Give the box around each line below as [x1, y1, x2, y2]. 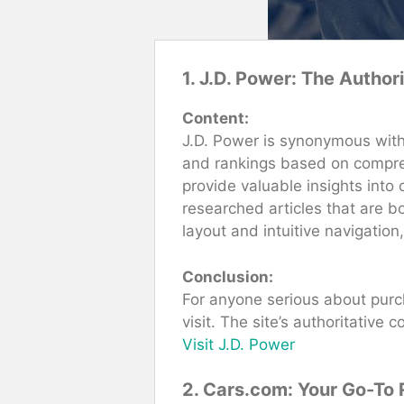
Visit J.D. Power [182, 335, 295, 353]
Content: [182, 109, 249, 128]
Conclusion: [182, 267, 273, 286]
